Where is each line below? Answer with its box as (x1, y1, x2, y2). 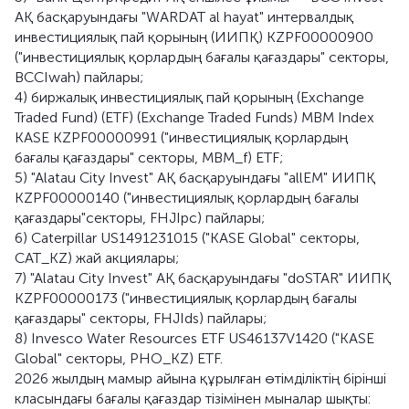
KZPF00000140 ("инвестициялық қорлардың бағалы (15, 189, 359, 206)
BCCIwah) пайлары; (15, 68, 143, 86)
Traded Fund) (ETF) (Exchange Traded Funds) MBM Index (15, 109, 374, 126)
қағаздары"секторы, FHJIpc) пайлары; (15, 209, 265, 226)
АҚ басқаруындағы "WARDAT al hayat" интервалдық (15, 8, 353, 26)
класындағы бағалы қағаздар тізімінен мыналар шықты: (15, 390, 371, 407)
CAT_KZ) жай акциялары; (15, 249, 179, 267)
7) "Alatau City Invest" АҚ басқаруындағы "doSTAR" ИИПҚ (15, 269, 391, 287)
